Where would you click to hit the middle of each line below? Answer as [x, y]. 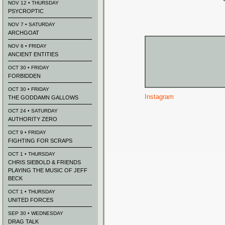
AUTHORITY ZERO [33, 119]
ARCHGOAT [24, 33]
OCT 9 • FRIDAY [27, 132]
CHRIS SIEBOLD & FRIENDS [44, 162]
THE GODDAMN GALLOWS [43, 97]
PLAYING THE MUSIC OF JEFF [48, 170]
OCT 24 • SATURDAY [33, 111]
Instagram [159, 97]
